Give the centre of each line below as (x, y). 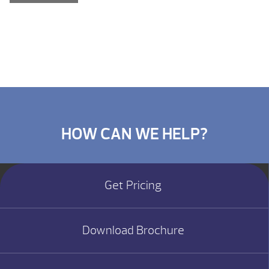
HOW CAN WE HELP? (134, 134)
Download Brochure (133, 230)
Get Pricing (133, 185)
